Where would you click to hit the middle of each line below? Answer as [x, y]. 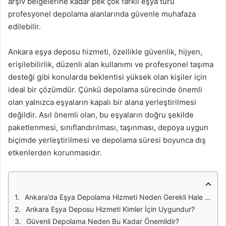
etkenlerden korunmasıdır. [55, 153]
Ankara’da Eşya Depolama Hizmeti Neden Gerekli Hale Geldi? [115, 197]
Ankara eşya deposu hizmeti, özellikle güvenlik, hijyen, [105, 52]
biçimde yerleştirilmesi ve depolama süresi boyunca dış [107, 140]
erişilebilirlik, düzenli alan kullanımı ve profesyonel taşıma [111, 64]
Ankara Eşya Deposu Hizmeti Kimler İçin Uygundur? [110, 209]
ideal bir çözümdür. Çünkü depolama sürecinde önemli [105, 90]
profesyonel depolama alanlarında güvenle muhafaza [102, 14]
